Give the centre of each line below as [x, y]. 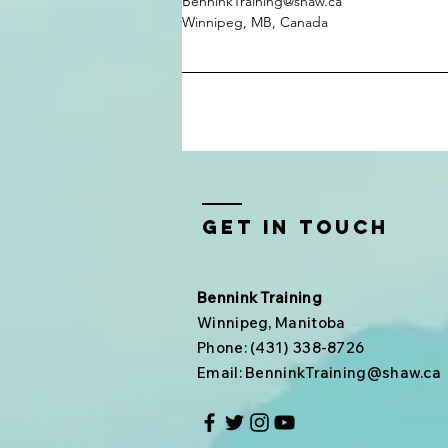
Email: [221, 372]
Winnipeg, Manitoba [271, 322]
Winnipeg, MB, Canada [255, 22]
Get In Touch [295, 227]
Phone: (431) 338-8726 [281, 347]
